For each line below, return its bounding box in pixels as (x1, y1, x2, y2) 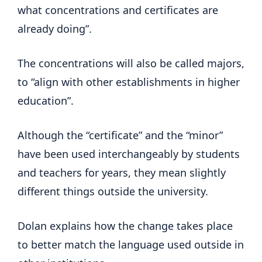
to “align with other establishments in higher (18, 74, 240, 89)
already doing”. (18, 21, 92, 36)
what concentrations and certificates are (18, 2, 218, 17)
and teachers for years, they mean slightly (18, 165, 226, 180)
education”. (18, 93, 74, 108)
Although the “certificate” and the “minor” (18, 127, 223, 142)
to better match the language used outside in (18, 237, 244, 251)
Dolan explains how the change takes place (18, 218, 233, 233)
